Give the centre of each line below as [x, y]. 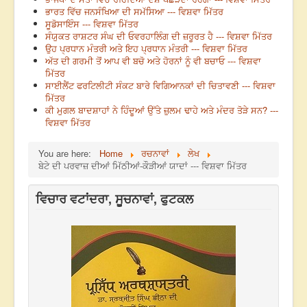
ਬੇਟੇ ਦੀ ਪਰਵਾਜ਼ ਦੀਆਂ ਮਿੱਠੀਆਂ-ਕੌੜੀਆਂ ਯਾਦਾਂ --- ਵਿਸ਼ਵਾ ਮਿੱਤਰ [143, 166]
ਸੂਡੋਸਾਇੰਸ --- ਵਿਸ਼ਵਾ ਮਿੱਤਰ [92, 24]
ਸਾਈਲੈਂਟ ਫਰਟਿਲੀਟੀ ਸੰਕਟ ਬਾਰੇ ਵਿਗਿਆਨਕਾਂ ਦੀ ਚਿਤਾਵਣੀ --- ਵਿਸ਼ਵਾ [160, 86]
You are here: [67, 153]
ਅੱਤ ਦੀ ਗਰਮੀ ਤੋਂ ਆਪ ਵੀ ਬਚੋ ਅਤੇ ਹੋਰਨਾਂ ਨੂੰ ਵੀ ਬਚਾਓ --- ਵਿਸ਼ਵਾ [153, 61]
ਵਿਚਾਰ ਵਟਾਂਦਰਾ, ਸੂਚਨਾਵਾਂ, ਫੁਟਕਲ [114, 199]
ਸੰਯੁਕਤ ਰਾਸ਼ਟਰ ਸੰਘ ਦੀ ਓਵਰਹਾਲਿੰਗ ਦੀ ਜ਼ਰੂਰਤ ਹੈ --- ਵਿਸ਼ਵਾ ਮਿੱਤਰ [159, 36]
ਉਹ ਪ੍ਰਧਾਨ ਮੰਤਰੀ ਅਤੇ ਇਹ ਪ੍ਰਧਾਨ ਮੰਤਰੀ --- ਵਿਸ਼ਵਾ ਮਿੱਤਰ [146, 49]
